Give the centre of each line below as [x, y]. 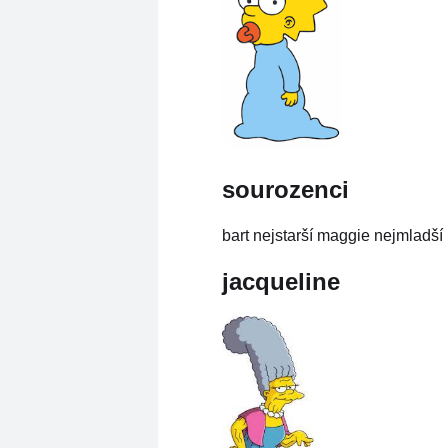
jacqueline [281, 281]
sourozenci [285, 190]
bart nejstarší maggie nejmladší [332, 236]
